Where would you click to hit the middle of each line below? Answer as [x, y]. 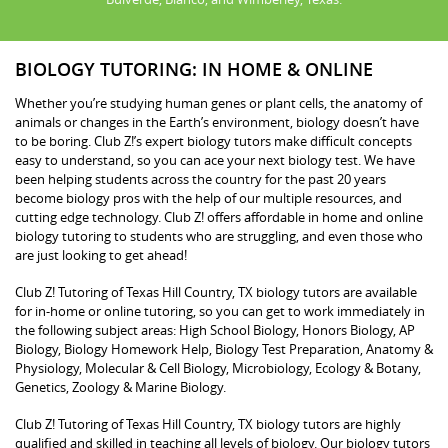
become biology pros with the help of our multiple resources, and [208, 197]
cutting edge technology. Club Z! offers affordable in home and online [219, 216]
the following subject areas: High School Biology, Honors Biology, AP [215, 329]
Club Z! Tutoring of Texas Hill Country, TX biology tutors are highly [208, 423]
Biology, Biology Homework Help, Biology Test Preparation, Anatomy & [224, 348]
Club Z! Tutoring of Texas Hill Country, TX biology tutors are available [216, 291]
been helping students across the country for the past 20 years [200, 178]
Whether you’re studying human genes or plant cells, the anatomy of [218, 102]
